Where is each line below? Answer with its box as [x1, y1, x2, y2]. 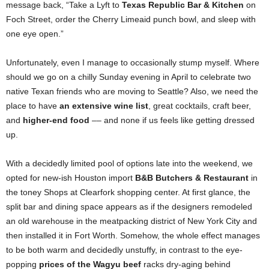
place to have [6, 101, 59, 111]
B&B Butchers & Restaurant [135, 173, 249, 183]
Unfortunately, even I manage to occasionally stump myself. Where [6, 58, 259, 68]
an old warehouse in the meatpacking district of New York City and [6, 216, 257, 226]
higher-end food [23, 115, 89, 125]
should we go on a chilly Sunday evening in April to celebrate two [6, 72, 251, 82]
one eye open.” [6, 29, 64, 39]
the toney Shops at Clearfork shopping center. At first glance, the [6, 187, 250, 198]
